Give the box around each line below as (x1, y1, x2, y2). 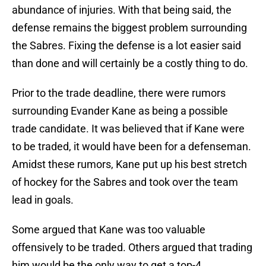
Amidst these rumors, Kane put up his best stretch (12, 158, 247, 171)
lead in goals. (12, 194, 74, 207)
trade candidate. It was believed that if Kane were (12, 122, 245, 135)
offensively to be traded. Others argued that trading (12, 241, 252, 254)
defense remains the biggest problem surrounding (12, 21, 247, 34)
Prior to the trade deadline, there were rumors (12, 87, 226, 100)
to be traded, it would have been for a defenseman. (12, 140, 251, 153)
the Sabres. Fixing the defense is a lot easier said (12, 39, 241, 52)
